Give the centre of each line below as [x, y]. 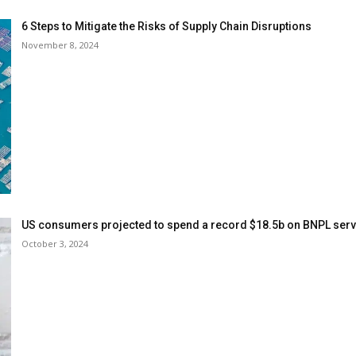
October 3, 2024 [55, 244]
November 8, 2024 [60, 44]
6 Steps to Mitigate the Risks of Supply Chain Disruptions [166, 26]
